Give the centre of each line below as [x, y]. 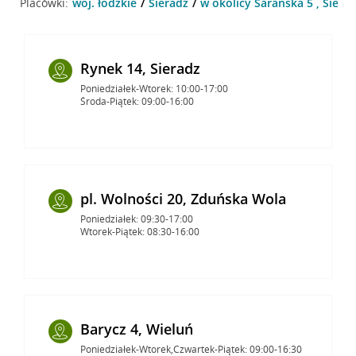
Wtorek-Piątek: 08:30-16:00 [139, 231]
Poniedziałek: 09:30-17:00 [136, 219]
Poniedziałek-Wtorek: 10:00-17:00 [154, 88]
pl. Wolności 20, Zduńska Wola [183, 198]
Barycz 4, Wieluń [136, 329]
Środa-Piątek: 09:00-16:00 [137, 101]
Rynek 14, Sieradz [140, 68]
